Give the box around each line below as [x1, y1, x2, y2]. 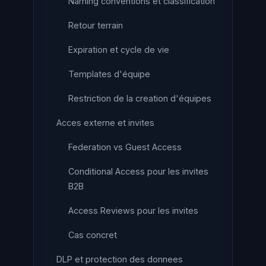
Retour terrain [68, 20, 123, 30]
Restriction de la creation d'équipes [68, 93, 211, 103]
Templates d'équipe [68, 69, 150, 79]
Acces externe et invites [56, 118, 154, 128]
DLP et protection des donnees [56, 254, 183, 264]
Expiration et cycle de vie [68, 45, 169, 55]
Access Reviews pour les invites [68, 205, 198, 216]
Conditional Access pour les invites [68, 166, 208, 176]
